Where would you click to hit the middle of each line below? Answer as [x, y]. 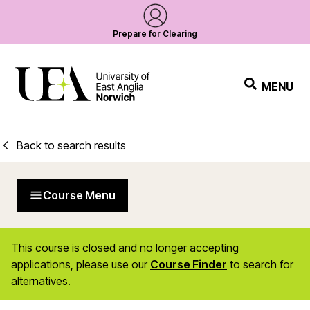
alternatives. [41, 281]
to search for [260, 264]
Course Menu [79, 195]
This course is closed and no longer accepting [125, 248]
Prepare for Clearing [155, 34]
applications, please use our [79, 264]
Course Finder [189, 264]
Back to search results [71, 145]
